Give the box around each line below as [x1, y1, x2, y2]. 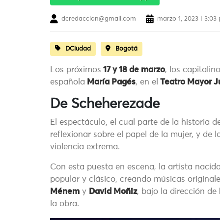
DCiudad [65, 46, 91, 53]
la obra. [50, 200, 79, 209]
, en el [136, 78, 158, 87]
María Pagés [85, 78, 136, 87]
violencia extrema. [50, 143, 120, 152]
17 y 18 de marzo [101, 66, 165, 75]
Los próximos [50, 66, 101, 75]
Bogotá [115, 46, 137, 53]
